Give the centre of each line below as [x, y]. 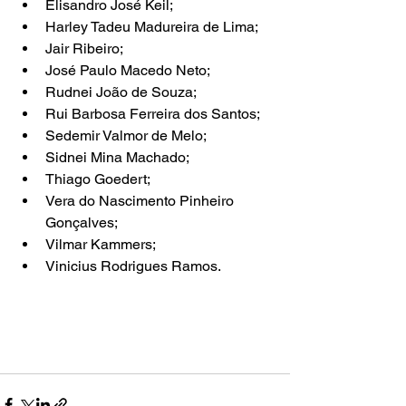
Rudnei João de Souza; [121, 92]
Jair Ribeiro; [84, 48]
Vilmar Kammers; [101, 244]
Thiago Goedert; [98, 179]
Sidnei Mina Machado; [117, 157]
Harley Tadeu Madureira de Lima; [152, 26]
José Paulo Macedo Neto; [128, 70]
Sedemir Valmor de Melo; [126, 135]
